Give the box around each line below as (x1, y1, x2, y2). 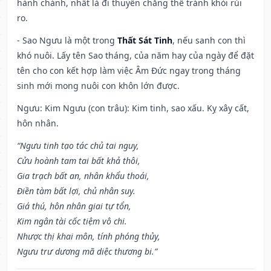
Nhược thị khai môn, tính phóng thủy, (17, 230, 160, 243)
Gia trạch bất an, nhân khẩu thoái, (17, 170, 149, 182)
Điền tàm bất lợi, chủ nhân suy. (17, 185, 135, 197)
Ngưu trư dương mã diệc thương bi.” (17, 246, 157, 258)
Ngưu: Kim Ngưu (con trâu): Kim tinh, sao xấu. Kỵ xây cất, (17, 102, 249, 114)
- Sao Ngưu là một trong (17, 34, 117, 47)
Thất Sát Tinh (117, 34, 172, 47)
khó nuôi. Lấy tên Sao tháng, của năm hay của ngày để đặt (17, 50, 254, 62)
